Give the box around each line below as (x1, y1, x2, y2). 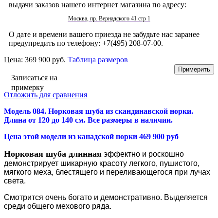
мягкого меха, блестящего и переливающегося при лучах (4, 167, 210, 176)
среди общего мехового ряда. (4, 201, 111, 210)
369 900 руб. (25, 55, 68, 64)
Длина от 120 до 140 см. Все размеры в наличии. (4, 115, 173, 124)
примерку (11, 83, 44, 91)
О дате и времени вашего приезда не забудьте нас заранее (9, 30, 200, 38)
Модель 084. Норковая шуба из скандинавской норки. (4, 107, 193, 115)
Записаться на (11, 73, 57, 82)
